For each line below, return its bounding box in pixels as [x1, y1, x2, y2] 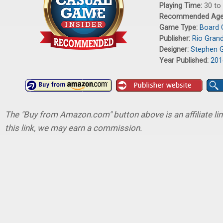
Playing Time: [159, 1, 204, 10]
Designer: [159, 45, 191, 54]
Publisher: [159, 34, 192, 43]
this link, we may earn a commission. [5, 123, 142, 133]
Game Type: [159, 23, 200, 32]
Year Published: [159, 56, 211, 65]
